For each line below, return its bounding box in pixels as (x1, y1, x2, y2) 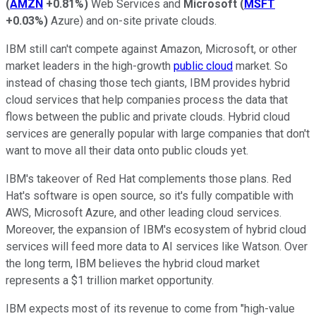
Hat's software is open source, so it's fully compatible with (6, 188, 293, 202)
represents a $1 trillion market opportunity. (6, 273, 214, 287)
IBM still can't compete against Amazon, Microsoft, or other (6, 42, 297, 56)
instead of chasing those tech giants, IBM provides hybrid (6, 75, 290, 90)
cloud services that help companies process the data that (6, 92, 288, 107)
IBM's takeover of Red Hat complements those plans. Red (6, 171, 291, 186)
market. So (233, 59, 288, 73)
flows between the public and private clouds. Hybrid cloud (6, 109, 290, 123)
